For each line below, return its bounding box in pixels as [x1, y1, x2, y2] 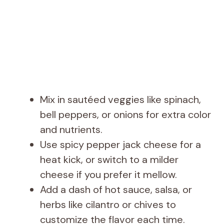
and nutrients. [40, 123, 102, 136]
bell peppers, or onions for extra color [40, 108, 211, 121]
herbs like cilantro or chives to [40, 198, 176, 211]
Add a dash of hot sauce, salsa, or [40, 183, 192, 196]
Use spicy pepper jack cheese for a [40, 138, 201, 151]
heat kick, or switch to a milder [40, 153, 178, 166]
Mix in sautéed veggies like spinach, [40, 93, 201, 106]
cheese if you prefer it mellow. [40, 168, 177, 181]
